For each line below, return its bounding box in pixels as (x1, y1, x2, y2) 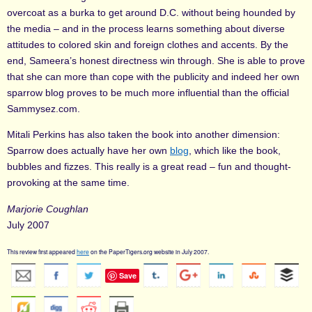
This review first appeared (7, 247, 77, 256)
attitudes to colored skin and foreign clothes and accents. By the (7, 38, 288, 50)
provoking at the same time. (7, 177, 130, 189)
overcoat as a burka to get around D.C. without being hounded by (7, 6, 295, 18)
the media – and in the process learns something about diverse (7, 22, 285, 34)
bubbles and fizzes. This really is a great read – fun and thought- (7, 161, 291, 173)
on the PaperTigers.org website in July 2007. (89, 247, 209, 256)
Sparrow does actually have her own (7, 145, 170, 157)
